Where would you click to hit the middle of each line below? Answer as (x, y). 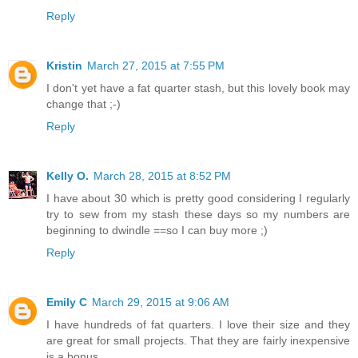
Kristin (64, 66)
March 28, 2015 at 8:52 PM (162, 176)
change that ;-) (84, 104)
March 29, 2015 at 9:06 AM (161, 302)
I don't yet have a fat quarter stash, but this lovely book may (198, 88)
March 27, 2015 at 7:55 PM (156, 66)
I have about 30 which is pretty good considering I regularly (198, 199)
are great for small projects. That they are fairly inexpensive (198, 341)
